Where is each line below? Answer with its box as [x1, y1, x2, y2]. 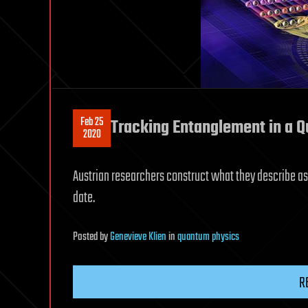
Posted [73, 228, 100, 246]
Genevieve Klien [110, 228, 166, 246]
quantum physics [177, 228, 239, 246]
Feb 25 [80, 113, 103, 131]
